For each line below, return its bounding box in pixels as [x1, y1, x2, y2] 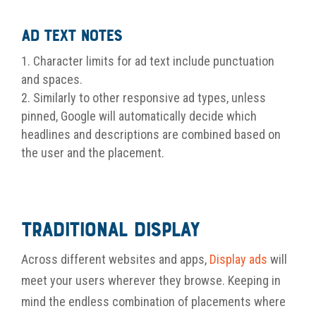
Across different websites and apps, [21, 251, 209, 267]
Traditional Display [21, 220, 199, 242]
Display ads [209, 251, 267, 267]
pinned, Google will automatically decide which [21, 108, 257, 123]
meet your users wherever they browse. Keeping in [21, 272, 281, 288]
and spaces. [21, 71, 83, 87]
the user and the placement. [21, 145, 164, 160]
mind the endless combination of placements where [21, 293, 286, 309]
